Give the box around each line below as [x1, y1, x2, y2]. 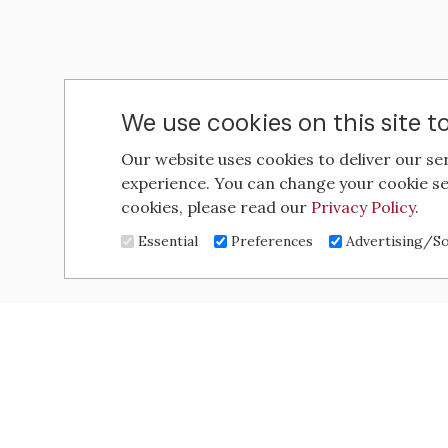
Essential [138, 232, 198, 250]
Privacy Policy [311, 196, 415, 217]
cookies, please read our [121, 196, 311, 217]
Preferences [231, 232, 313, 250]
